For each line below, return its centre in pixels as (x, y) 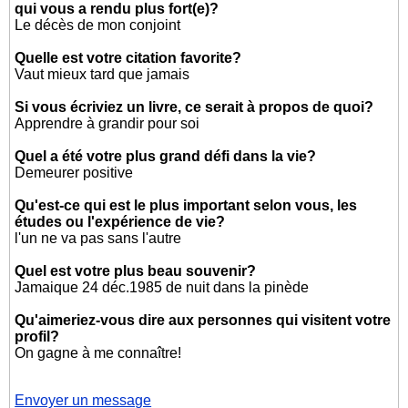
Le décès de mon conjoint (98, 25)
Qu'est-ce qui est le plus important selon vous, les (186, 205)
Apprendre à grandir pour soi (107, 123)
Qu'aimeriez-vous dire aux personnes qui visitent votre (203, 320)
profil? (37, 337)
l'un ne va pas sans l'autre (98, 238)
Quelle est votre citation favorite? (128, 58)
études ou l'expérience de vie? (120, 222)
